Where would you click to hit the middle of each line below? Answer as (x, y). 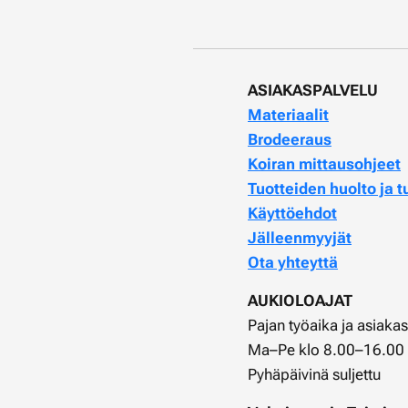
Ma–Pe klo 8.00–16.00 (326, 350)
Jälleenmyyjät (300, 238)
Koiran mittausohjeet (324, 164)
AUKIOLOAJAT (300, 301)
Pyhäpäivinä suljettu (314, 375)
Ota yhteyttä (293, 263)
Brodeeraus (290, 140)
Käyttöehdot (292, 214)
